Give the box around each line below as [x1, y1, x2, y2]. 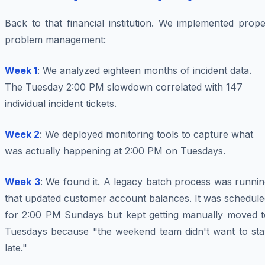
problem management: [5, 34, 106, 46]
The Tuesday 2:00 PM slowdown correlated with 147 [5, 81, 243, 93]
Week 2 [5, 128, 40, 141]
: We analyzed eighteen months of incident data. [37, 64, 251, 77]
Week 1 [5, 64, 37, 77]
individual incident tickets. [5, 98, 117, 110]
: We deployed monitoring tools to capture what [40, 128, 253, 141]
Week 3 [5, 176, 40, 188]
